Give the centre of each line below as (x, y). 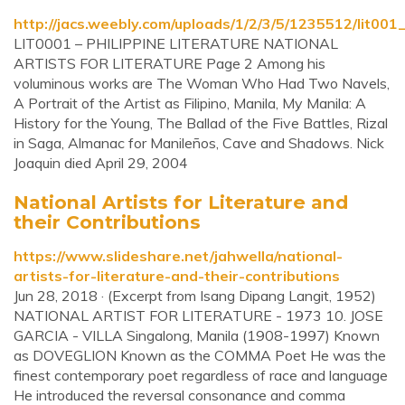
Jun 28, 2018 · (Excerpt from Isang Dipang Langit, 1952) (195, 296)
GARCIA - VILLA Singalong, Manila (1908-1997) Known (197, 335)
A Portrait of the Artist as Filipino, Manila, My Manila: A (190, 103)
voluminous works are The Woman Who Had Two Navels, (202, 83)
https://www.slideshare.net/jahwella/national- (178, 256)
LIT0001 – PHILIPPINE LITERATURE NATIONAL (176, 43)
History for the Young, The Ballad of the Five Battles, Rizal (201, 123)
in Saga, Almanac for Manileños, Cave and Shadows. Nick (199, 143)
